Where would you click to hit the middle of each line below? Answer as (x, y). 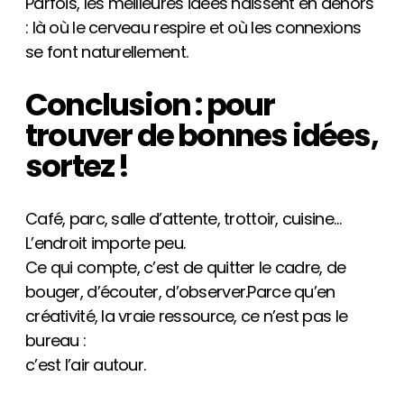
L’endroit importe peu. (106, 243)
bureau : (56, 341)
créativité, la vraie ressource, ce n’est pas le (187, 317)
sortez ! (77, 166)
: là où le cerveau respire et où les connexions (193, 27)
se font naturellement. (107, 51)
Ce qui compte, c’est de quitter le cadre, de (186, 268)
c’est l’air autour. (86, 365)
